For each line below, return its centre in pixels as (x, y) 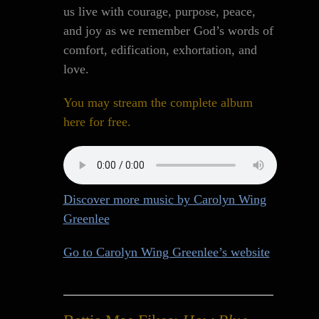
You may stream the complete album (158, 103)
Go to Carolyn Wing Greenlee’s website (166, 252)
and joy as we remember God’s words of (168, 31)
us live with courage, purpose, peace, (159, 11)
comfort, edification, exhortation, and (160, 50)
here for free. (97, 122)
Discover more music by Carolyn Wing (164, 199)
